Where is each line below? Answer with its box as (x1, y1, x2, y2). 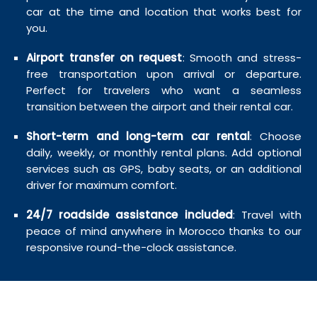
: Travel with (232, 207, 301, 223)
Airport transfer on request (26, 50, 183, 66)
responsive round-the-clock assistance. (26, 240, 237, 255)
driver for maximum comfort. (26, 178, 178, 193)
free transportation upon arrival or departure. (26, 67, 301, 82)
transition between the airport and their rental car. (26, 99, 294, 115)
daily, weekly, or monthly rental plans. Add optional (26, 145, 301, 161)
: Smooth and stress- (182, 50, 301, 66)
